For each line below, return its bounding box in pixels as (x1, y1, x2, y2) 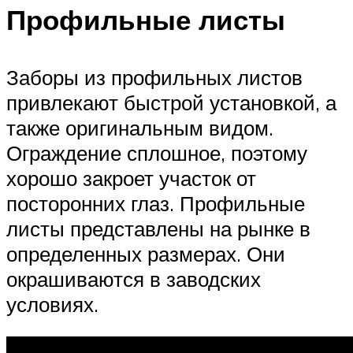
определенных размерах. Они (6, 240, 285, 266)
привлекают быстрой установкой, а (6, 89, 336, 115)
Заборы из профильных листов (6, 64, 303, 90)
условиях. (6, 291, 98, 317)
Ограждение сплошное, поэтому (6, 139, 307, 165)
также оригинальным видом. (6, 114, 273, 140)
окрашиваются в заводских (6, 266, 261, 292)
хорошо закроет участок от (6, 165, 256, 191)
